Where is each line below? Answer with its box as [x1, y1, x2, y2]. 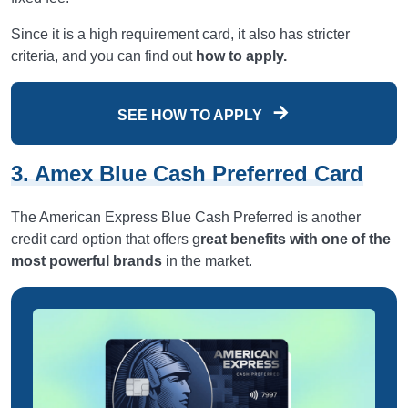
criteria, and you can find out [11, 48, 196, 65]
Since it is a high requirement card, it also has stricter [11, 26, 350, 43]
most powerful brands [11, 253, 162, 270]
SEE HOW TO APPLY [117, 107, 266, 124]
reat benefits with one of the [200, 231, 391, 248]
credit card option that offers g [11, 231, 200, 248]
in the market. [162, 253, 256, 270]
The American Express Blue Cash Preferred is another [11, 209, 361, 226]
